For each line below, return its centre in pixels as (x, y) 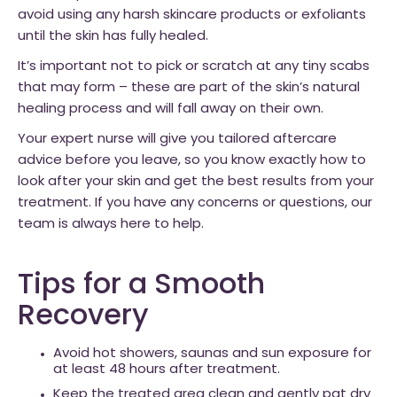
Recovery (83, 317)
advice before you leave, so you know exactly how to (192, 161)
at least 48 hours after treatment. (167, 370)
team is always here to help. (111, 225)
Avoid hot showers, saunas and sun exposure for (212, 354)
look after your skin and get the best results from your (196, 182)
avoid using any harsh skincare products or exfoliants (192, 16)
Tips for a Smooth (141, 286)
